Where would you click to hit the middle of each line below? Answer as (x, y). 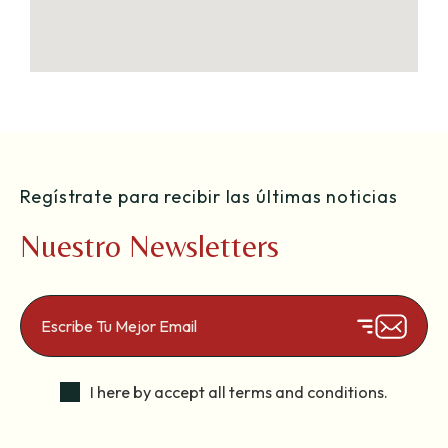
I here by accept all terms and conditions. (239, 391)
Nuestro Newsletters (149, 245)
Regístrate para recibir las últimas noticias (209, 196)
